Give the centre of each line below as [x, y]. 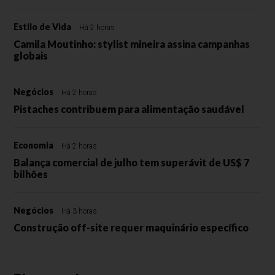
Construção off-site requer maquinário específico [131, 227]
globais [31, 55]
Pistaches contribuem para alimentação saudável [129, 109]
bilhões [31, 174]
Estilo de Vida [43, 26]
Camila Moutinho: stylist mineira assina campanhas [132, 44]
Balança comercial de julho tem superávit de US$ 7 [132, 162]
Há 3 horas [79, 211]
